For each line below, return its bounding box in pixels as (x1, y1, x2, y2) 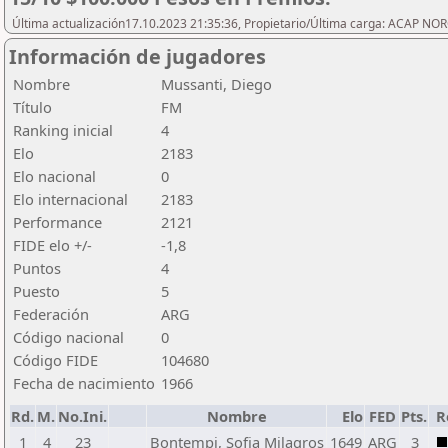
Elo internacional (13, 189, 128, 209)
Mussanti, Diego (161, 74, 272, 94)
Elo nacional (13, 166, 96, 186)
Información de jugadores (9, 43, 266, 70)
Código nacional (13, 327, 124, 347)
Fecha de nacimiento (13, 373, 155, 393)
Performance (13, 212, 102, 232)
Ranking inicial (13, 120, 113, 140)
